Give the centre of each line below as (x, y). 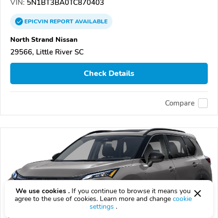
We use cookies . (43, 191)
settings (101, 207)
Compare (180, 103)
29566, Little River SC (47, 52)
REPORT (62, 22)
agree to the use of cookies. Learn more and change (94, 199)
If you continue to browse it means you (130, 191)
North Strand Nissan (44, 40)
